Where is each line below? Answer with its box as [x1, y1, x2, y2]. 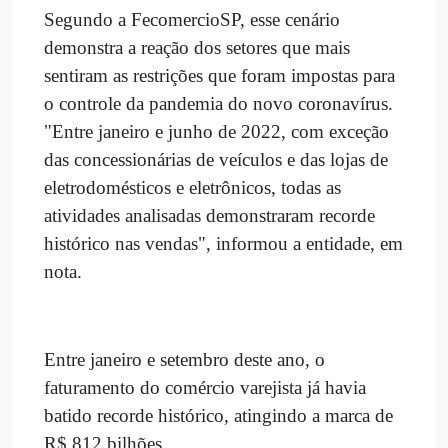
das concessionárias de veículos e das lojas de [44, 148, 388, 170]
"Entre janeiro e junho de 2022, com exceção [44, 120, 389, 142]
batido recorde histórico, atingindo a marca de [44, 404, 393, 426]
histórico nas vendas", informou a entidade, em [44, 232, 403, 254]
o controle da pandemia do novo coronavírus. [44, 92, 393, 114]
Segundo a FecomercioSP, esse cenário [44, 8, 340, 30]
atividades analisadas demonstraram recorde [44, 204, 375, 226]
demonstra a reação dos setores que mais [44, 36, 350, 58]
